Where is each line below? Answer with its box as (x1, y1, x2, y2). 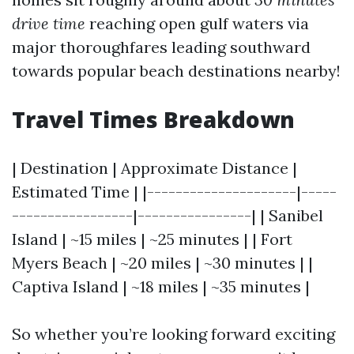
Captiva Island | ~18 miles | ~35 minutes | (12, 277, 310, 296)
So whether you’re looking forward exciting (12, 324, 335, 344)
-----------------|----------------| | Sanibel (12, 205, 323, 225)
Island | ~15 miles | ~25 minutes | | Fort (12, 229, 292, 249)
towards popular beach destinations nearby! (12, 61, 341, 81)
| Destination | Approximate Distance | (12, 158, 297, 178)
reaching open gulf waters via (85, 13, 309, 33)
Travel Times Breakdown (12, 104, 295, 134)
